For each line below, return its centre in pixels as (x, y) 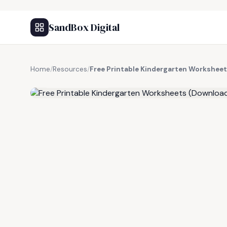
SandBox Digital (84, 27)
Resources (70, 69)
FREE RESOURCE (81, 81)
